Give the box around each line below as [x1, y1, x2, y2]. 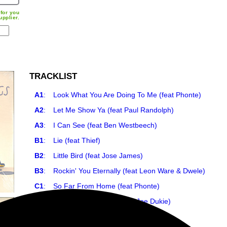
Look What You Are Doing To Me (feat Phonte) [53, 90, 201, 99]
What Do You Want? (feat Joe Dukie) [53, 197, 171, 205]
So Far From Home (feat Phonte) [53, 181, 160, 190]
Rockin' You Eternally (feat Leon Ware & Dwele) [53, 166, 205, 175]
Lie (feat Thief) [53, 136, 100, 144]
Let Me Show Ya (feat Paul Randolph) [53, 105, 174, 114]
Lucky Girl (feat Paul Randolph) [53, 212, 154, 220]
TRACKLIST [29, 70, 77, 81]
